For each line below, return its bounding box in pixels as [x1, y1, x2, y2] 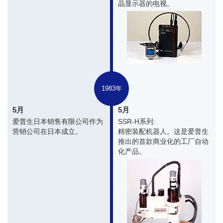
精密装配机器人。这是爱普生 [118, 127, 209, 136]
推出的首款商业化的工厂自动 [118, 137, 209, 146]
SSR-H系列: [118, 117, 155, 126]
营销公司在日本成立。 [12, 127, 82, 136]
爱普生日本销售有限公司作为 [12, 117, 103, 126]
